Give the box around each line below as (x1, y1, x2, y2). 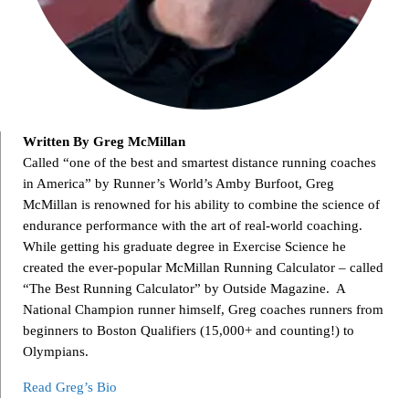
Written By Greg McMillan (23, 133, 185, 149)
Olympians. (23, 343, 89, 359)
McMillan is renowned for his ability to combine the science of (23, 196, 380, 212)
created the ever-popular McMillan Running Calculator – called (23, 259, 383, 275)
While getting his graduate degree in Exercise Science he (23, 238, 346, 254)
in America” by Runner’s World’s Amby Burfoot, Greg (23, 175, 334, 191)
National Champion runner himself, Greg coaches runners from (23, 301, 383, 317)
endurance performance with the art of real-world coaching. (23, 217, 362, 233)
